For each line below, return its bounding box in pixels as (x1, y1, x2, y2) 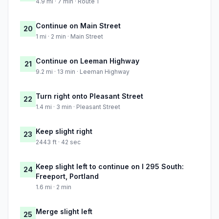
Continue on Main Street (36, 22, 121, 30)
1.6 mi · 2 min (36, 183, 71, 191)
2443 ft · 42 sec (36, 138, 81, 146)
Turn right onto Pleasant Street (36, 92, 143, 101)
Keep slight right (36, 127, 92, 136)
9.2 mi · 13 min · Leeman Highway (36, 68, 130, 76)
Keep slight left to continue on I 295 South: (36, 162, 184, 171)
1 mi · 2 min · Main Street (36, 33, 103, 41)
